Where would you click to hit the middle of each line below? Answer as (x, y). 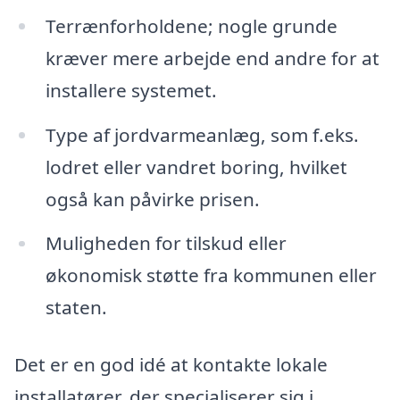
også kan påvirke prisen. (152, 199)
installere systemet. (131, 90)
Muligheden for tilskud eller (166, 243)
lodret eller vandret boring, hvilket (196, 167)
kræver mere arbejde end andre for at (212, 58)
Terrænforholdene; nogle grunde (191, 25)
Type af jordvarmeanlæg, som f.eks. (202, 134)
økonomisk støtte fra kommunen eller (211, 275)
